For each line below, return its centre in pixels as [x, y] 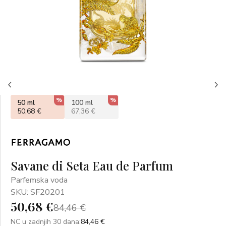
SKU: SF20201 [38, 192]
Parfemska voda [39, 180]
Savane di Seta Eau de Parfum [92, 165]
